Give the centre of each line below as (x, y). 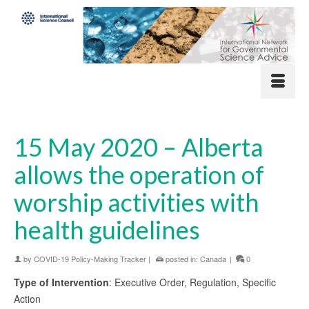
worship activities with (137, 202)
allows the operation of (139, 174)
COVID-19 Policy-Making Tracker (90, 258)
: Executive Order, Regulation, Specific (192, 282)
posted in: (182, 258)
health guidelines (107, 229)
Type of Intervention (61, 282)
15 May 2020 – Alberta (139, 147)
